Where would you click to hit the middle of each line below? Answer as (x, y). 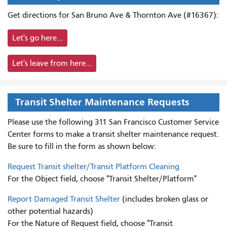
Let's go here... (37, 38)
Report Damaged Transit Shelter (64, 199)
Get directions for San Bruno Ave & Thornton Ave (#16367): (113, 15)
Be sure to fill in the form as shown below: (82, 146)
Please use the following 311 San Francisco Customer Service (113, 122)
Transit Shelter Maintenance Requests (102, 102)
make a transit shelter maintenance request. (142, 134)
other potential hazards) (50, 211)
